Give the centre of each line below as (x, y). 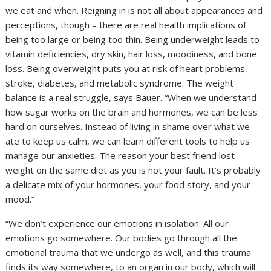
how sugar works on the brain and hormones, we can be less (132, 112)
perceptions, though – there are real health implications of (126, 25)
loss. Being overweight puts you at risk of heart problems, (127, 69)
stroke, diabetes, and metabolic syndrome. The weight (120, 83)
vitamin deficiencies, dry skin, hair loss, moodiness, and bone (132, 54)
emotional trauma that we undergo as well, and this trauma (129, 253)
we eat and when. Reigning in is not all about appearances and (134, 11)
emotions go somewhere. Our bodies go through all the (122, 238)
